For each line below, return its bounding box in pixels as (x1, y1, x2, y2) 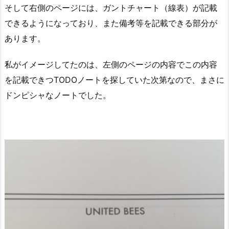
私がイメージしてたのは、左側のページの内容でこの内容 (5, 59, 217, 70)
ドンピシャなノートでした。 (5, 90, 111, 101)
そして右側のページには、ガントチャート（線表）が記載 (5, 3, 217, 13)
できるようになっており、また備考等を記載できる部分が (5, 18, 217, 29)
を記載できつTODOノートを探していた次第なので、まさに (5, 75, 224, 85)
